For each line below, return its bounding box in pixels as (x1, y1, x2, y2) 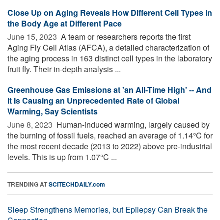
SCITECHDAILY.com (49, 179, 105, 189)
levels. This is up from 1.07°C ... (7, 151, 117, 163)
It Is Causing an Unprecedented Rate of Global (7, 94, 179, 106)
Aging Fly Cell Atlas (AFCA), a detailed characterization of (7, 41, 209, 53)
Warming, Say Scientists (7, 105, 98, 117)
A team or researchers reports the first (59, 30, 191, 42)
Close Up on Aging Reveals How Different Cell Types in (7, 6, 212, 18)
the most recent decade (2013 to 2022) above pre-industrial (7, 140, 212, 152)
